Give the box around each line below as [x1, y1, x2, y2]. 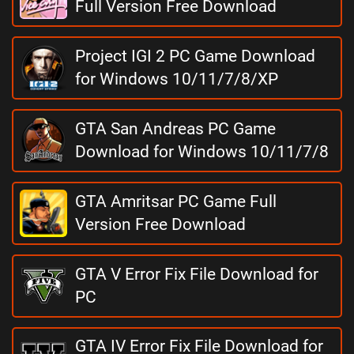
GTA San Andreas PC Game [75, 119, 276, 138]
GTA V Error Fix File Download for [75, 265, 318, 284]
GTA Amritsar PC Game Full [75, 192, 277, 211]
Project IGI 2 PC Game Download [75, 47, 315, 66]
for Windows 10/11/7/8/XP [75, 70, 278, 88]
